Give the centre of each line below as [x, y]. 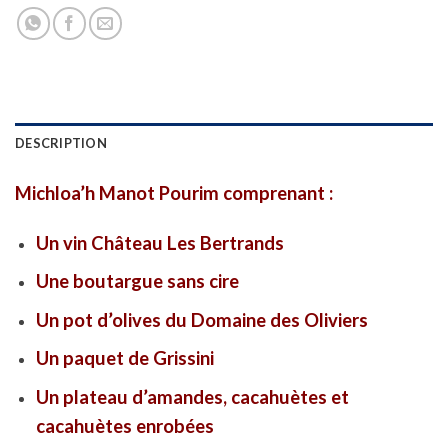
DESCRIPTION [61, 142]
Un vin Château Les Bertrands [159, 242]
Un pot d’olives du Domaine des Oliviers [201, 319]
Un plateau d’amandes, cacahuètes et [192, 397]
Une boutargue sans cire [137, 281]
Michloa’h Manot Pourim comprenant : [174, 192]
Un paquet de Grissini [124, 358]
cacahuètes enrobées [124, 426]
